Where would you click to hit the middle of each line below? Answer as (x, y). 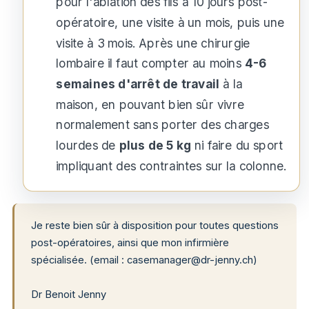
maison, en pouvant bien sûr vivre (150, 104)
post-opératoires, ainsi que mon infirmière (130, 243)
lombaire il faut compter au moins (150, 63)
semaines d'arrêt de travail (138, 84)
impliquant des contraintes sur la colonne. (171, 166)
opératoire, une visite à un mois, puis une (170, 22)
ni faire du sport (237, 146)
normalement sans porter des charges (162, 125)
